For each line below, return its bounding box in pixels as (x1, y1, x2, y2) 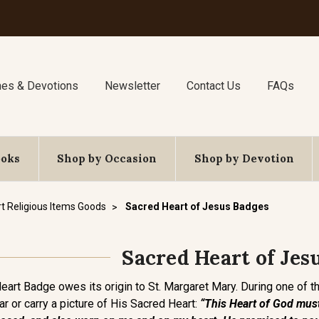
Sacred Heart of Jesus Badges (125, 201, 269, 212)
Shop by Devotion (194, 152, 294, 165)
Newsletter (105, 79, 161, 93)
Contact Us (186, 79, 241, 93)
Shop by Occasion (57, 152, 157, 165)
